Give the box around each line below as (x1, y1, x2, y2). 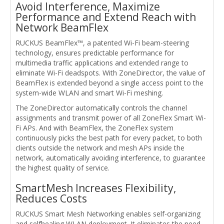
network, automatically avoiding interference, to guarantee (15, 153, 205, 163)
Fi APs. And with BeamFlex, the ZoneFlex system (15, 123, 173, 133)
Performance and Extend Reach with (15, 10, 196, 24)
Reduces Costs (15, 191, 87, 206)
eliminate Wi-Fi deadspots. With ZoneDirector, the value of (15, 68, 205, 78)
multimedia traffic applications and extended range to (15, 58, 188, 68)
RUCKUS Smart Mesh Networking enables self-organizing (15, 209, 200, 219)
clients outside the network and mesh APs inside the (15, 143, 184, 153)
